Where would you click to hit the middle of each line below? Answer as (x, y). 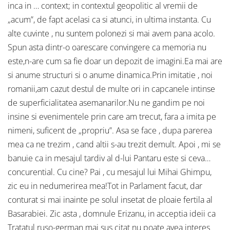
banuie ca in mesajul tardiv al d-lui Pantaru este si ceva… (109, 158)
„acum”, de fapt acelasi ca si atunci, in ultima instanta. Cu (109, 20)
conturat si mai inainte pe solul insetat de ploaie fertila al (110, 200)
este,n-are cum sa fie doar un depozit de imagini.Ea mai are (115, 61)
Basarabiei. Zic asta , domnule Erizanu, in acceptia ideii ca (112, 214)
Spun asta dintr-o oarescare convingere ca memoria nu (107, 47)
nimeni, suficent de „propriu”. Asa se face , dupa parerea (110, 131)
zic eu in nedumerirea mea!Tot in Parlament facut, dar (105, 186)
